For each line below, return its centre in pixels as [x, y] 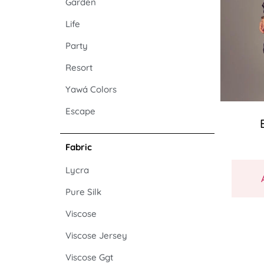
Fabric [79, 147]
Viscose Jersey [96, 235]
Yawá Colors [91, 89]
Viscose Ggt [89, 257]
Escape [80, 111]
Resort [79, 67]
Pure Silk [83, 192]
